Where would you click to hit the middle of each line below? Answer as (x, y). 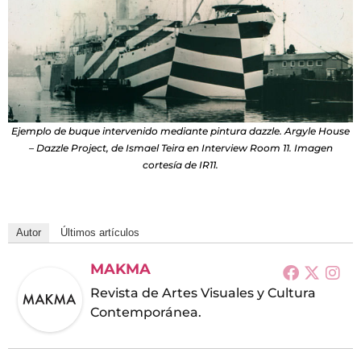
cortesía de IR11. (180, 165)
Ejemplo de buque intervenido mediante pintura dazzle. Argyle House (180, 131)
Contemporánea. (146, 313)
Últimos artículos (100, 233)
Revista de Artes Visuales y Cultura (203, 293)
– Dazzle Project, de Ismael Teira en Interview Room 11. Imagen (180, 148)
